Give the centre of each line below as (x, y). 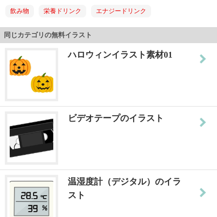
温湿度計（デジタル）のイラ (124, 181)
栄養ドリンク (63, 11)
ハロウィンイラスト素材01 (120, 54)
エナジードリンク (121, 11)
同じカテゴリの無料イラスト (48, 35)
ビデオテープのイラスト (116, 118)
